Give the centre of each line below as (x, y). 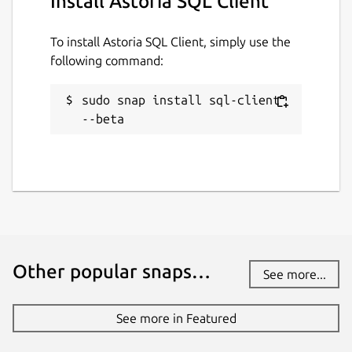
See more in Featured (176, 319)
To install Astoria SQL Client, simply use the (170, 42)
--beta (103, 119)
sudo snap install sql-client (181, 100)
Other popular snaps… (112, 272)
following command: (107, 61)
